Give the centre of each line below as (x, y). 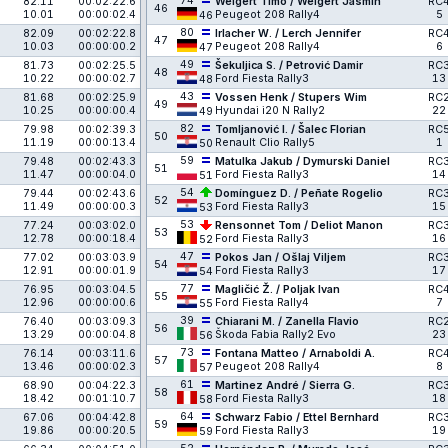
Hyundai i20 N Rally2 (271, 110)
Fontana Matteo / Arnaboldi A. (295, 353)
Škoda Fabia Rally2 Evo (277, 334)
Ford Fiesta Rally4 (263, 302)
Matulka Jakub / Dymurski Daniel (302, 161)
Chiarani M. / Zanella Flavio (287, 321)
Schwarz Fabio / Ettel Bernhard (297, 417)
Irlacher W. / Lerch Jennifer (288, 33)
